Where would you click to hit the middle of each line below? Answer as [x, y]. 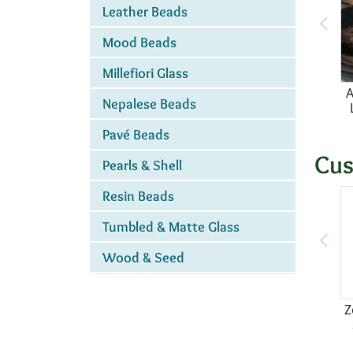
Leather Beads [145, 11]
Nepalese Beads [149, 104]
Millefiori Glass [145, 73]
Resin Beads [138, 196]
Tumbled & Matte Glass [171, 227]
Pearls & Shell [142, 165]
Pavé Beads [136, 134]
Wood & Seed [143, 257]
